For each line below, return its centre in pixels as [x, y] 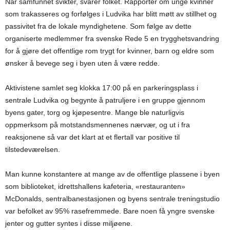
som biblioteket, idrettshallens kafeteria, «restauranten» [95, 187]
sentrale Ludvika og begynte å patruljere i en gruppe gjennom [105, 100]
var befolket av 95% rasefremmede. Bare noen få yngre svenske [110, 211]
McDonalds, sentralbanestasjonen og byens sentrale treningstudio [112, 199]
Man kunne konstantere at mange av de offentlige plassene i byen [112, 174]
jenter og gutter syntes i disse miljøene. [69, 224]
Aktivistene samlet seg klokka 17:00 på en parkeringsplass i [102, 88]
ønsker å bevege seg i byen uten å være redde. [82, 63]
